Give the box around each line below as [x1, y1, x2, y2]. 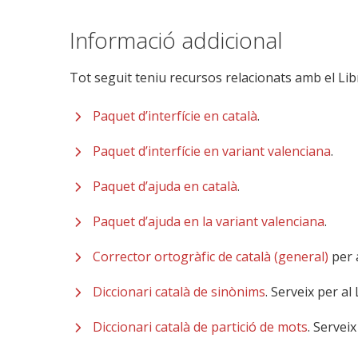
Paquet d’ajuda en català [93, 177, 237, 196]
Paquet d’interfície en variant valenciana [93, 142, 331, 161]
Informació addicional [70, 25, 283, 56]
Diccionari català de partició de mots [93, 318, 308, 336]
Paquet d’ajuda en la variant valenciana [93, 213, 324, 231]
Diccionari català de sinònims [93, 283, 265, 301]
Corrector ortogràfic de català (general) [93, 248, 328, 266]
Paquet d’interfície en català [93, 107, 257, 125]
